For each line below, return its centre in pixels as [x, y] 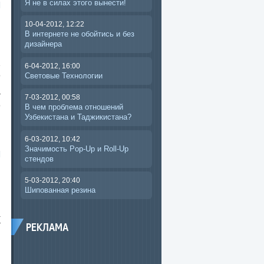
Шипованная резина [60, 190]
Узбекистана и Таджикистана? [78, 117]
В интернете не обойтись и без [80, 34]
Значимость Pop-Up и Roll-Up [77, 148]
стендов [39, 159]
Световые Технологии [64, 75]
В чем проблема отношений [74, 107]
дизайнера [43, 44]
